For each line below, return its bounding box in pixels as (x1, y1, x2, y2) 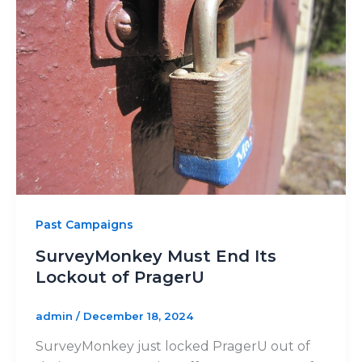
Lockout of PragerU (35, 267, 204, 288)
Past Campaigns (35, 217, 133, 233)
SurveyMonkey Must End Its (35, 246, 276, 267)
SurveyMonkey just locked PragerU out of (35, 338, 310, 354)
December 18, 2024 (82, 309, 193, 323)
